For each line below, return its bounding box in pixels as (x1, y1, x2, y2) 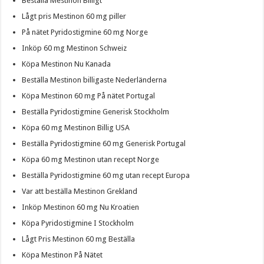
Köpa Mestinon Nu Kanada (22, 59, 111, 68)
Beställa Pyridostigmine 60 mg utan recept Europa (22, 170, 190, 180)
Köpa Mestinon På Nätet (22, 250, 103, 259)
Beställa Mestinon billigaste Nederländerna (22, 75, 167, 84)
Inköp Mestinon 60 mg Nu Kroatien (22, 202, 140, 212)
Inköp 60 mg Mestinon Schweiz (22, 43, 127, 52)
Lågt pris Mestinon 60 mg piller (22, 11, 127, 21)
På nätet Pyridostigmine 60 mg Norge (22, 27, 148, 37)
